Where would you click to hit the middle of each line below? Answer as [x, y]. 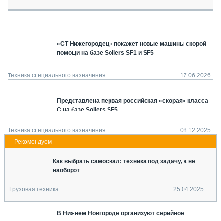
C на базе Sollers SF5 [87, 110]
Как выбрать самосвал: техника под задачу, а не [124, 161]
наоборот [66, 170]
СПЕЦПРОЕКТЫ [48, 23]
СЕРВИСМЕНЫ [66, 5]
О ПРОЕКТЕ [41, 62]
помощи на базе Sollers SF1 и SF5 [105, 53]
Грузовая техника [34, 190]
